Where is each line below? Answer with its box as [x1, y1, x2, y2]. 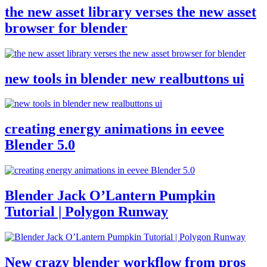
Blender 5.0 [5, 137, 75, 153]
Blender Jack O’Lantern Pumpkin [5, 188, 215, 204]
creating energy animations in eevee [5, 121, 224, 137]
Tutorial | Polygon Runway [5, 204, 168, 220]
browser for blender [5, 20, 128, 36]
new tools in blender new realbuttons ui [5, 70, 244, 86]
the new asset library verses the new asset [5, 4, 256, 20]
